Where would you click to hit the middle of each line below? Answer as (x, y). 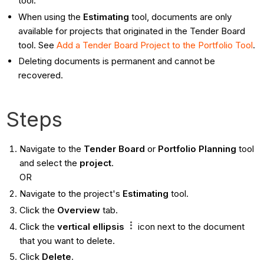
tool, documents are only (181, 16)
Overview (78, 210)
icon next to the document (191, 226)
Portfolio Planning (198, 149)
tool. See (38, 45)
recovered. (41, 75)
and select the (48, 163)
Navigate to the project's (71, 194)
